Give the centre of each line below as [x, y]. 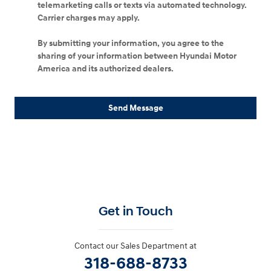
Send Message [135, 108]
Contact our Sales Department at [135, 246]
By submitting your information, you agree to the [131, 44]
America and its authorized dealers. [106, 69]
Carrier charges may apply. [90, 18]
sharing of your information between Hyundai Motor [137, 56]
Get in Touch [135, 211]
